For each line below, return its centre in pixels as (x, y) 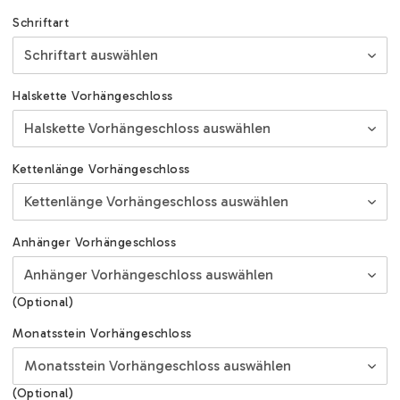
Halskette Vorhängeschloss (93, 96)
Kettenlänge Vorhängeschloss (101, 170)
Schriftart (41, 23)
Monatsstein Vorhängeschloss (102, 334)
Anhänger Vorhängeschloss (94, 243)
